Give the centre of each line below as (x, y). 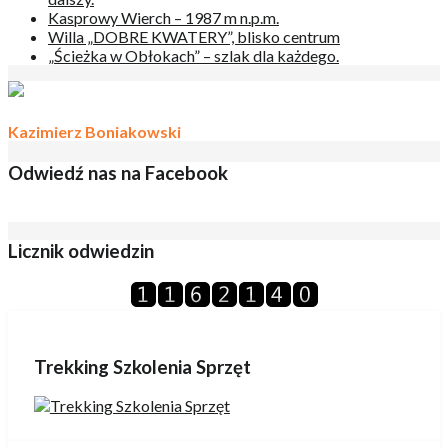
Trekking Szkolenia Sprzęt (142, 366)
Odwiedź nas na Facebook (118, 172)
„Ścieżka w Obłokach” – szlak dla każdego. (193, 56)
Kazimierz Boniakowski (94, 131)
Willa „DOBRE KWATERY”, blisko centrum (194, 37)
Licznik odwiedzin (81, 251)
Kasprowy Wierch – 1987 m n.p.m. (163, 18)
